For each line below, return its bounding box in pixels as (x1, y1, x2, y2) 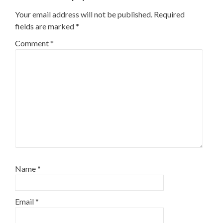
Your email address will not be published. (15, 9, 152, 19)
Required (154, 9, 185, 19)
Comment (15, 38, 50, 48)
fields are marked (15, 21, 76, 31)
